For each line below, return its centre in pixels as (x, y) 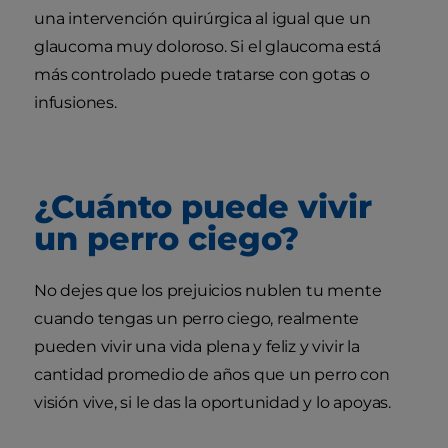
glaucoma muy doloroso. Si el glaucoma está (207, 46)
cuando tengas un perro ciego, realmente (197, 318)
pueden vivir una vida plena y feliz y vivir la (197, 346)
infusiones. (77, 102)
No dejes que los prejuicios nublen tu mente (208, 290)
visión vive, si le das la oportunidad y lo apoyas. (212, 402)
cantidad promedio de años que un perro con (212, 374)
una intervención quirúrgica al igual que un (202, 18)
